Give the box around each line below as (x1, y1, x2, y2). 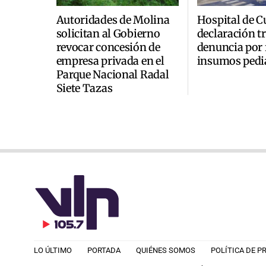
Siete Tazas (56, 81, 113, 95)
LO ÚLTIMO (34, 246, 72, 255)
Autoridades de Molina (56, 12, 170, 27)
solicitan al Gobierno (56, 26, 160, 40)
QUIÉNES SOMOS (136, 246, 195, 255)
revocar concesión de (56, 40, 160, 54)
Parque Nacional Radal (56, 67, 169, 81)
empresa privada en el (56, 53, 164, 68)
